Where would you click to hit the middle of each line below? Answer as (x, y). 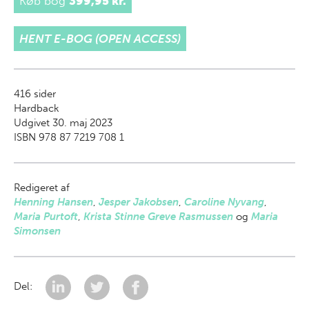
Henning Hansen (53, 202)
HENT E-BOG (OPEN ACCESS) (100, 39)
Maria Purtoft (46, 217)
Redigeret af (42, 188)
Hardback (37, 108)
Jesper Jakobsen (139, 202)
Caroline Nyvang (224, 202)
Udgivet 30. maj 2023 (63, 123)
